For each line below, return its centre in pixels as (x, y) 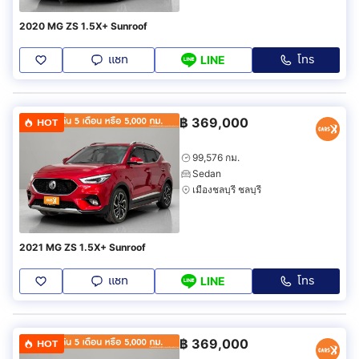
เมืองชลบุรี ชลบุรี (227, 189)
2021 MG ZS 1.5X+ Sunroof (83, 247)
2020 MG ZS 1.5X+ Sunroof (83, 26)
